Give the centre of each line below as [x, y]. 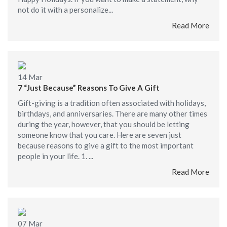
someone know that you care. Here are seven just [100, 135]
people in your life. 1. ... [55, 156]
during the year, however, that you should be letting [104, 124]
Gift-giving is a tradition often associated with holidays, [112, 103]
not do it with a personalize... [65, 10]
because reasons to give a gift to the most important [106, 145]
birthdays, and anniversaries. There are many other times [112, 113]
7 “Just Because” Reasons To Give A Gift [89, 88]
